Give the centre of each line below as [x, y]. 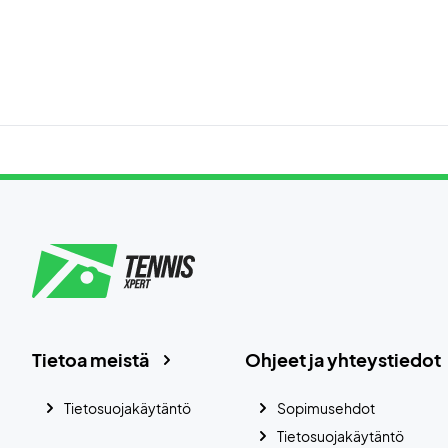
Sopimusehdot [325, 407]
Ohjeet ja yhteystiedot [342, 359]
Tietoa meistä [90, 359]
